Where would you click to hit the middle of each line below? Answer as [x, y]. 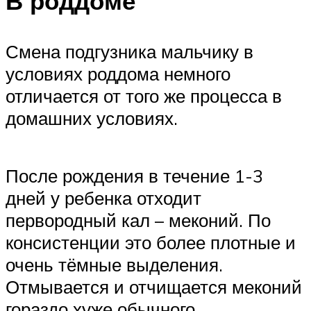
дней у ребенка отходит [103, 198]
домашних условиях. [92, 118]
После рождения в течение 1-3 [134, 176]
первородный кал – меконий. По [138, 220]
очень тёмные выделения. [114, 265]
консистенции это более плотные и [151, 243]
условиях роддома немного [118, 73]
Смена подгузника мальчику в [129, 51]
